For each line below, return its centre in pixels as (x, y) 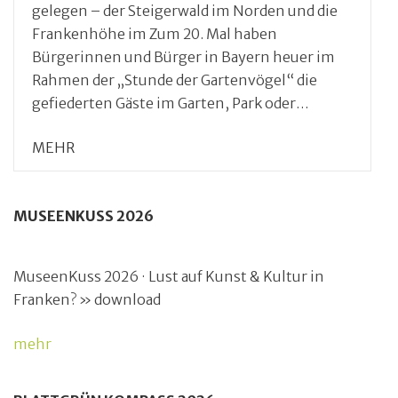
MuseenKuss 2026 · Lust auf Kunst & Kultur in (169, 277)
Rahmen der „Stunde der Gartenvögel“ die (175, 80)
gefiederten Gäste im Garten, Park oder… (171, 103)
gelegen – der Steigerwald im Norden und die (185, 11)
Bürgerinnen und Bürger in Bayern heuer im (183, 57)
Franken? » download (87, 300)
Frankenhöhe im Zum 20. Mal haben (155, 34)
